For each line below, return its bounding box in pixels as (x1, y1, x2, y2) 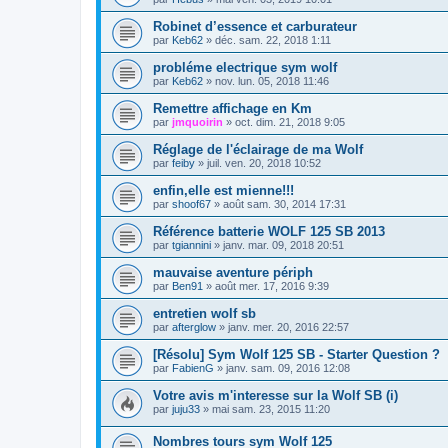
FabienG (172, 361, 214, 374)
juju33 (172, 402, 200, 415)
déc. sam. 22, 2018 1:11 (215, 33, 331, 46)
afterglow (172, 320, 216, 333)
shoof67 (172, 197, 211, 210)
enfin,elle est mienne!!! (153, 182, 294, 198)
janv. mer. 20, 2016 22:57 (228, 320, 349, 333)
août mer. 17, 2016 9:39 (215, 279, 329, 292)
